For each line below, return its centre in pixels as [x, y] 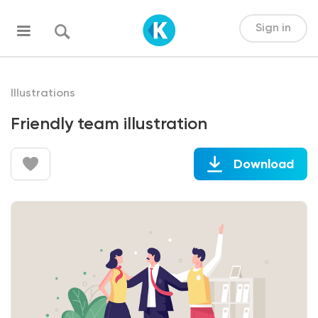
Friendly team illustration [109, 124]
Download [263, 164]
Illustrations [43, 94]
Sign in [273, 28]
